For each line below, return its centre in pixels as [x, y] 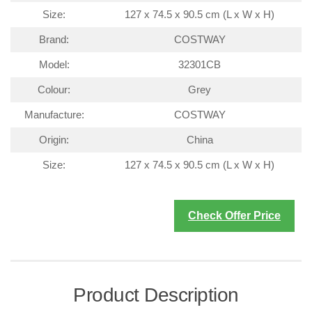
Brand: [54, 40]
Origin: [54, 140]
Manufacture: [54, 115]
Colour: [54, 90]
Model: [54, 65]
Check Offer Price [234, 215]
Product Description [156, 295]
